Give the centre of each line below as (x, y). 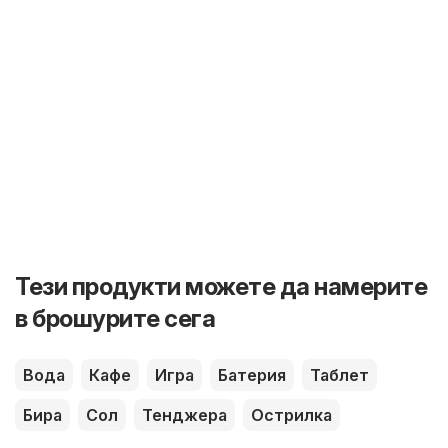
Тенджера (184, 415)
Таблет (339, 375)
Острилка (291, 415)
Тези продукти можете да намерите (221, 287)
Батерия (252, 375)
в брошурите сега (115, 319)
